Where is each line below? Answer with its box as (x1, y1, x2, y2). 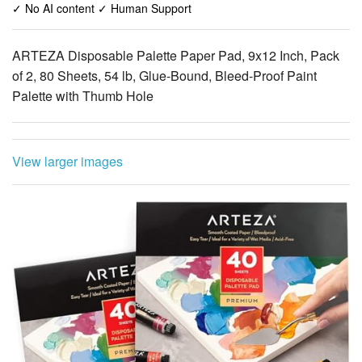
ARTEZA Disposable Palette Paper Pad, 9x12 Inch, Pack (12, 45, 339, 65)
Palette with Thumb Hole (12, 86, 154, 105)
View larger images (12, 151, 123, 170)
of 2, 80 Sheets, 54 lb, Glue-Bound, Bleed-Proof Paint (12, 65, 317, 85)
